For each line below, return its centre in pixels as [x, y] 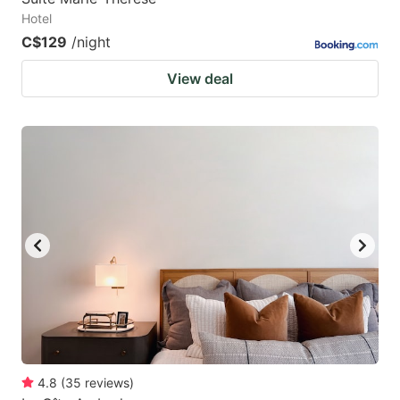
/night [91, 42]
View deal [200, 79]
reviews [107, 382]
